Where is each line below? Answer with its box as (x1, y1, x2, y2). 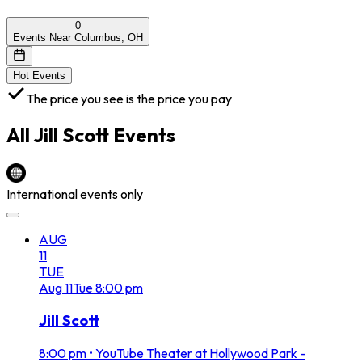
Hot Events (13, 69, 65, 82)
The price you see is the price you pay (26, 90, 232, 107)
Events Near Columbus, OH (13, 31, 143, 44)
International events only (6, 185, 143, 202)
